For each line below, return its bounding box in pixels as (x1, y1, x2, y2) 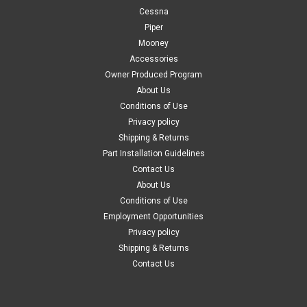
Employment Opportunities (103, 211, 204, 221)
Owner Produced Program (105, 69, 202, 79)
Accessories (129, 53, 178, 64)
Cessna (138, 6, 169, 16)
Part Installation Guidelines (102, 148, 205, 158)
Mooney (138, 38, 169, 48)
